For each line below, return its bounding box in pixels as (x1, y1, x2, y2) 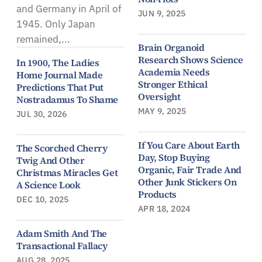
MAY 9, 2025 (138, 105, 187, 116)
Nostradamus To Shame (16, 92, 119, 106)
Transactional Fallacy (16, 239, 108, 252)
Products (138, 187, 177, 201)
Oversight (138, 89, 181, 103)
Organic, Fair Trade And (138, 163, 242, 176)
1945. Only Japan (16, 17, 95, 30)
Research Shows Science (138, 53, 243, 66)
